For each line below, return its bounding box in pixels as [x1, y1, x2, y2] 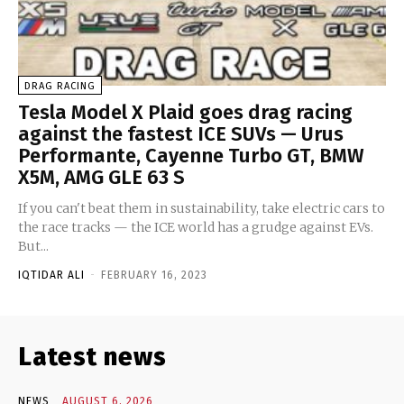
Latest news [18, 341, 167, 372]
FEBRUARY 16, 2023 [101, 268, 207, 281]
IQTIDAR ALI [18, 268, 85, 281]
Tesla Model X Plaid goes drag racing [18, 99, 353, 124]
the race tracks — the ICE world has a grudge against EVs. [18, 218, 373, 235]
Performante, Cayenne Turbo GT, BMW [18, 142, 364, 168]
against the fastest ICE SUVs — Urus [18, 121, 344, 146]
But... [18, 237, 49, 254]
